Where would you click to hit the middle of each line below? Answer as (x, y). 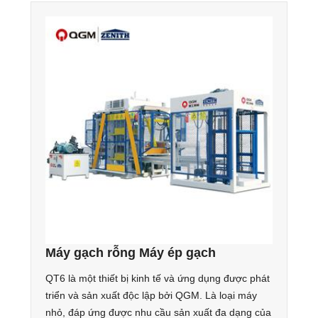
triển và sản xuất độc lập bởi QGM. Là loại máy (151, 295)
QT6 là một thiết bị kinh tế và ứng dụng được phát (157, 278)
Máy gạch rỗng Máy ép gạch (130, 252)
